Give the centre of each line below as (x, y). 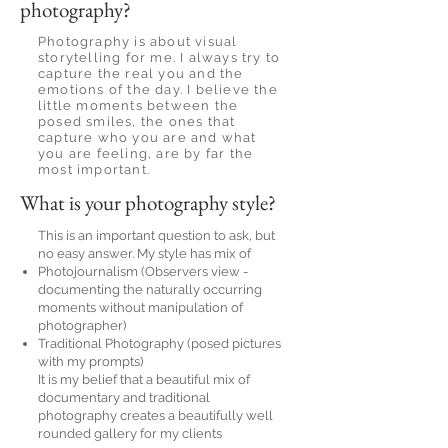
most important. (94, 169)
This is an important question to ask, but (156, 235)
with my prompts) (90, 361)
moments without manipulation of (140, 307)
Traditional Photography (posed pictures (159, 343)
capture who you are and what (147, 137)
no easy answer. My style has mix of (144, 253)
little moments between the (138, 105)
